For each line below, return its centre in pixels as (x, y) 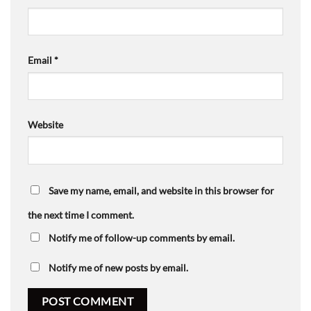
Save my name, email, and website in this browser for (161, 190)
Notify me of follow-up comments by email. (142, 237)
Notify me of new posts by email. (118, 267)
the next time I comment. (81, 215)
